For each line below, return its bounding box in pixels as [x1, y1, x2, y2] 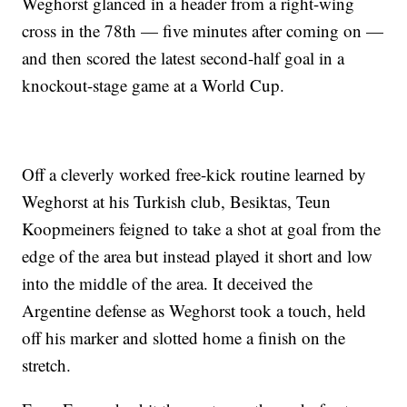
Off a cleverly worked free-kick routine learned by [22, 163, 367, 186]
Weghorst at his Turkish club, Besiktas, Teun [22, 190, 332, 213]
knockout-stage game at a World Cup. [22, 74, 285, 97]
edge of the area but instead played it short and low [22, 244, 373, 268]
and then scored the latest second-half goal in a [22, 46, 345, 70]
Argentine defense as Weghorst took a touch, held [22, 299, 367, 323]
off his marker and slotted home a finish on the [22, 326, 346, 350]
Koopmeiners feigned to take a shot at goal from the [22, 217, 382, 241]
